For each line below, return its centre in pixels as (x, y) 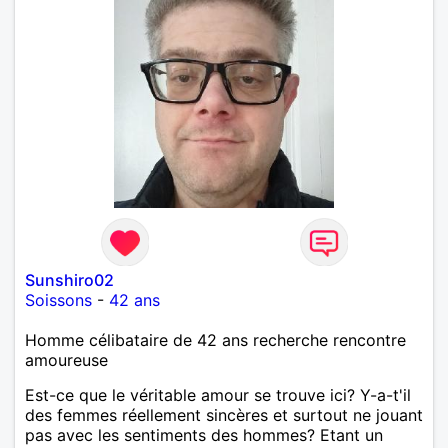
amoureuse (66, 359)
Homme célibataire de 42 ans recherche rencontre (215, 339)
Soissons (58, 299)
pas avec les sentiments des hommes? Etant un (204, 434)
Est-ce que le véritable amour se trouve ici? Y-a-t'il (218, 394)
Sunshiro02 (69, 279)
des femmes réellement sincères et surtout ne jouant (224, 414)
